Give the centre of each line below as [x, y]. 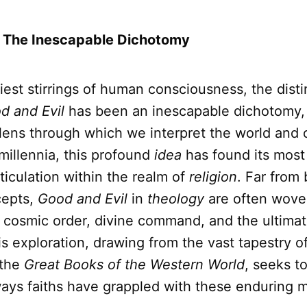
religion [213, 177]
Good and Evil [83, 199]
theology [176, 199]
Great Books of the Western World [134, 265]
